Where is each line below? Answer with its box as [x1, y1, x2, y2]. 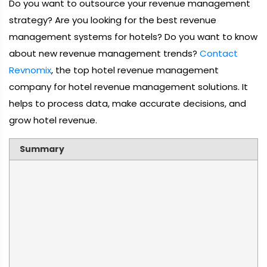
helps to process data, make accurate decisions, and [9, 97, 246, 110]
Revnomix [9, 64, 51, 76]
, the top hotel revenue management [51, 64, 219, 76]
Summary [19, 143, 64, 155]
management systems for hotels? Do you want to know [9, 30, 257, 43]
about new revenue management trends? [9, 47, 200, 60]
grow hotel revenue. [9, 114, 97, 126]
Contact [200, 47, 238, 60]
